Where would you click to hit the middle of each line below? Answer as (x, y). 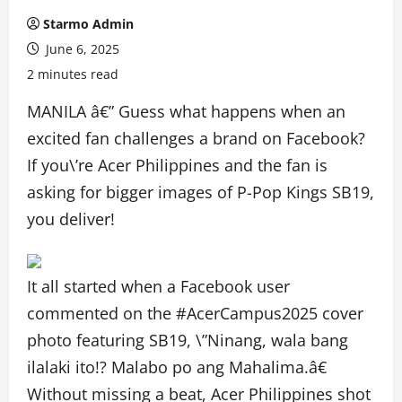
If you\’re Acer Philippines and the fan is (177, 165)
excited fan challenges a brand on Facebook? (196, 138)
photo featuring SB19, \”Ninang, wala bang (188, 340)
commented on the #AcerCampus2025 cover (195, 313)
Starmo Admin (88, 24)
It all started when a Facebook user (158, 286)
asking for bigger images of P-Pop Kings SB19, (201, 192)
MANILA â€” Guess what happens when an (186, 111)
